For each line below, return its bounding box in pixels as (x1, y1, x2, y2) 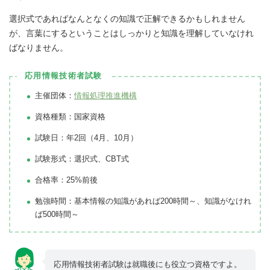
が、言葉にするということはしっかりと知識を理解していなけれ (9, 28, 254, 39)
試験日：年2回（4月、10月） (35, 133, 138, 143)
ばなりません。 (9, 43, 68, 53)
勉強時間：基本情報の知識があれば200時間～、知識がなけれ (35, 196, 251, 206)
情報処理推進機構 (74, 91, 137, 101)
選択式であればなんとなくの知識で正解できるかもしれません (9, 14, 245, 24)
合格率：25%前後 (35, 175, 98, 185)
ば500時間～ (35, 210, 79, 219)
